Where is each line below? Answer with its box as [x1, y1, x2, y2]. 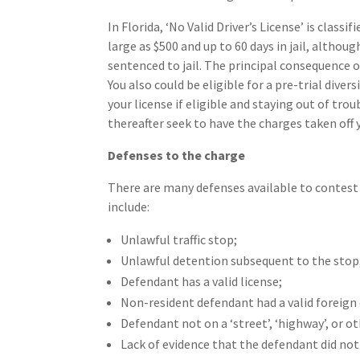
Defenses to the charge [108, 146, 246, 163]
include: [108, 198, 150, 215]
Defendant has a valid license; [121, 272, 283, 289]
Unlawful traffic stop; [121, 231, 238, 247]
